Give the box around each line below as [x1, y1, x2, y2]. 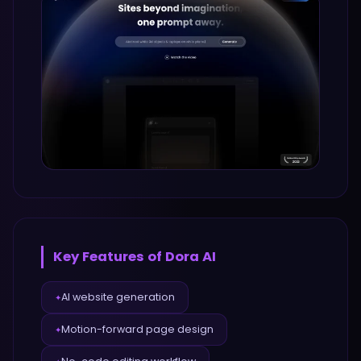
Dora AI [165, 247, 216, 266]
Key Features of [53, 247, 165, 266]
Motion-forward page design [61, 322, 214, 336]
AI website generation [61, 290, 175, 304]
